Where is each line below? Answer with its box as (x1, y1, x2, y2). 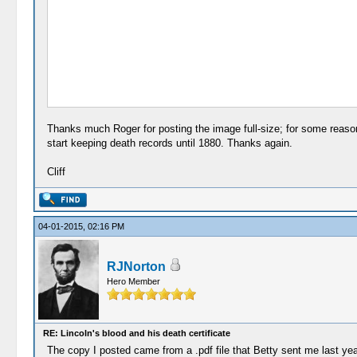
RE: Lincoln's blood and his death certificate (42, 328, 230, 338)
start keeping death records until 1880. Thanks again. (46, 136, 292, 149)
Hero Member (106, 277, 160, 286)
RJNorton (106, 260, 166, 273)
